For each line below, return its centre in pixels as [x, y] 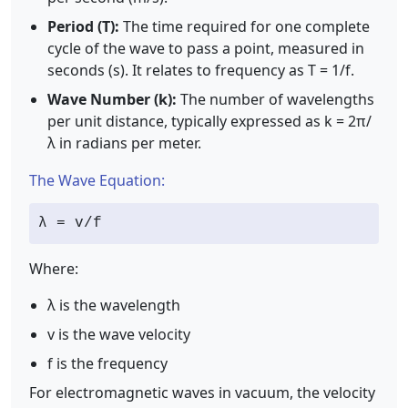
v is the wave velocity [119, 334]
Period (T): [83, 26]
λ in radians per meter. [124, 143]
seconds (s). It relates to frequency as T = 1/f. [201, 70]
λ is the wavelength [114, 305]
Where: [54, 269]
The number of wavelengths [275, 99]
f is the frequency [107, 363]
